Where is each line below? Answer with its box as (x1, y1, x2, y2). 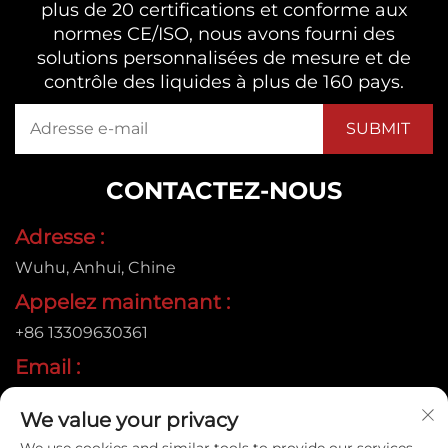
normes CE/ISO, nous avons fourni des (53, 22, 395, 45)
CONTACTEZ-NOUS (106, 175, 342, 205)
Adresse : (15, 224, 104, 249)
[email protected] (15, 387, 154, 407)
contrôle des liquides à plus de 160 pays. (44, 70, 404, 93)
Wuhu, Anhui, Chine (15, 257, 176, 277)
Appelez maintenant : (15, 289, 230, 314)
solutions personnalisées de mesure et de (37, 46, 411, 69)
